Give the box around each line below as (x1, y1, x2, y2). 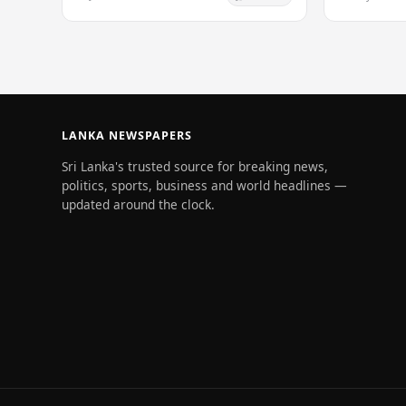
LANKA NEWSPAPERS (62, 127, 192, 143)
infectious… (337, 14, 401, 31)
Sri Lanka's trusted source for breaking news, (62, 158, 328, 176)
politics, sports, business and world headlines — (62, 177, 347, 195)
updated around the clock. (62, 196, 215, 214)
